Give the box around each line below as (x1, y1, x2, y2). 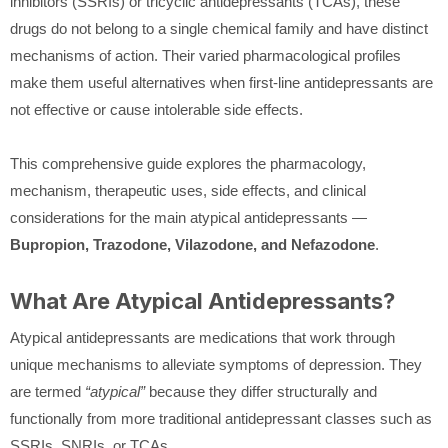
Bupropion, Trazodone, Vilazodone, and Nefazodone (10, 236, 375, 254)
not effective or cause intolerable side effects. (10, 101, 303, 119)
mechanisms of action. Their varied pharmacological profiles (10, 47, 401, 65)
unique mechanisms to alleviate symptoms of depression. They (10, 356, 422, 374)
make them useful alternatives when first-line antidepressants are (10, 74, 433, 92)
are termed (10, 383, 85, 401)
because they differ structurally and (145, 383, 377, 401)
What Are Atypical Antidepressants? (10, 288, 395, 315)
